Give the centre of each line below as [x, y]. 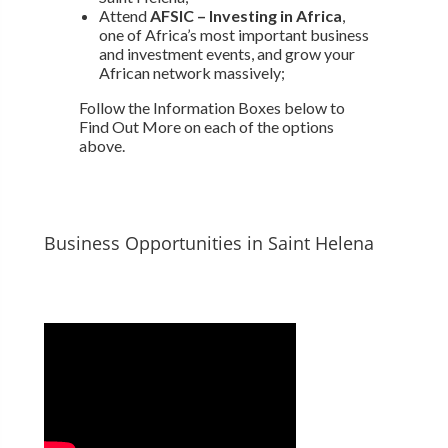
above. [101, 145]
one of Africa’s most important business [233, 34]
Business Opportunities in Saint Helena [208, 242]
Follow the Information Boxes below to [211, 107]
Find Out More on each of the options [206, 126]
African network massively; [191, 72]
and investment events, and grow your [226, 53]
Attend [124, 15]
